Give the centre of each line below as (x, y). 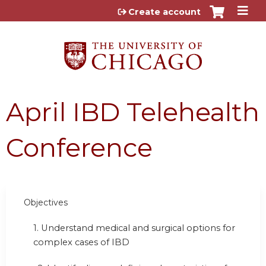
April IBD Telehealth (133, 112)
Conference (79, 147)
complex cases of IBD (81, 243)
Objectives (46, 202)
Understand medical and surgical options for (138, 228)
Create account (164, 12)
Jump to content (133, 9)
